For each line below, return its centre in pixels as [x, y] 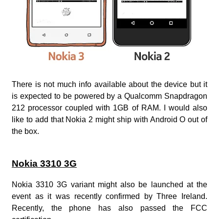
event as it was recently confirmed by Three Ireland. [109, 196]
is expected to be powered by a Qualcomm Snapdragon [109, 96]
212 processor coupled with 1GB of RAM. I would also [109, 108]
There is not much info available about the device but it [109, 84]
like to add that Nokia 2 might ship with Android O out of [109, 119]
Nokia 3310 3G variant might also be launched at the [109, 184]
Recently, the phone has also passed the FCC [109, 208]
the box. [25, 131]
